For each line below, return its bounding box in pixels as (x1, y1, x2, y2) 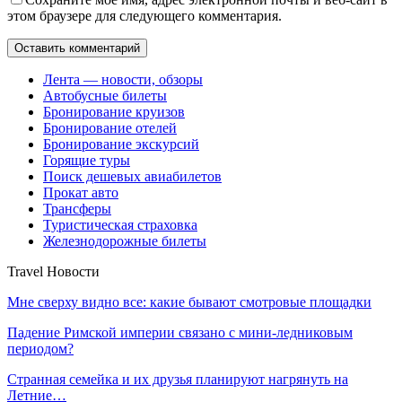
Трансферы (43, 200, 111, 216)
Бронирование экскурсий (43, 135, 199, 152)
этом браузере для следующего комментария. (7, 7, 282, 23)
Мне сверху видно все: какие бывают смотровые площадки (7, 293, 371, 310)
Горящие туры (43, 152, 130, 168)
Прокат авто (43, 184, 118, 200)
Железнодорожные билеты (43, 232, 206, 249)
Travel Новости (7, 263, 100, 279)
